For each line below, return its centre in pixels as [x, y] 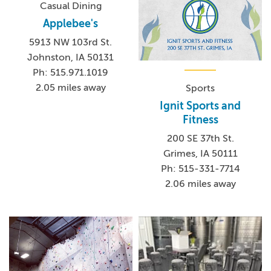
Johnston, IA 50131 [71, 58]
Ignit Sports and [201, 106]
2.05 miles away [70, 88]
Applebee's [71, 24]
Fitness [200, 120]
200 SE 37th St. [200, 139]
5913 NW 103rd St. [71, 43]
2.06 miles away [200, 184]
